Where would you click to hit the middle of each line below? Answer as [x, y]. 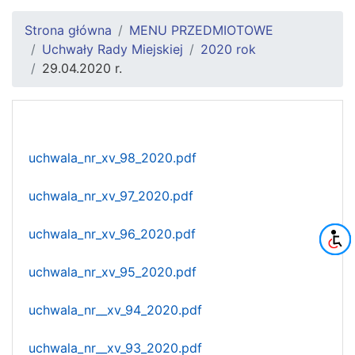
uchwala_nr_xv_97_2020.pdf [111, 195]
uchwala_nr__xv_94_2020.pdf [115, 309]
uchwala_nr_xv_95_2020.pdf [113, 271]
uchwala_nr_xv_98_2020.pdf [113, 157]
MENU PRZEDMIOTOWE [201, 30]
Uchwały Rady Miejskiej [113, 49]
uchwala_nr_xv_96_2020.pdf [112, 233]
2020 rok [228, 49]
